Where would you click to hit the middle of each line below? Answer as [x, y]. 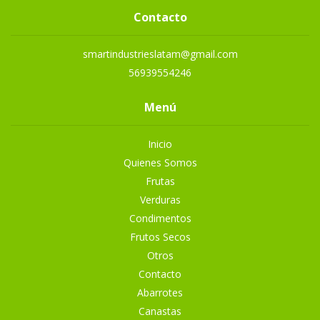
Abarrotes [160, 292]
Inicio [160, 144]
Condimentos [160, 218]
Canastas [160, 311]
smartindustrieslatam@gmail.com [160, 54]
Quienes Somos [160, 162]
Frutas [160, 181]
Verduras [160, 200]
